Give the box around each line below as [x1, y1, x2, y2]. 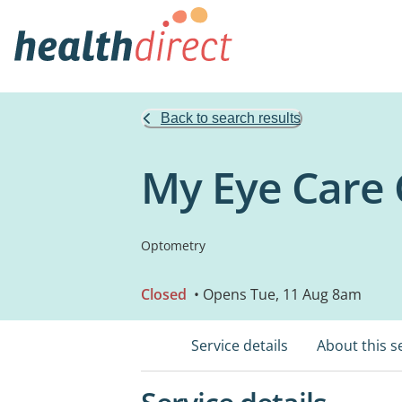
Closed [141, 284, 187, 304]
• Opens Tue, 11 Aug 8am [190, 284, 362, 304]
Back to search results [161, 110, 301, 126]
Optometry [141, 237, 205, 254]
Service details [191, 336, 288, 355]
